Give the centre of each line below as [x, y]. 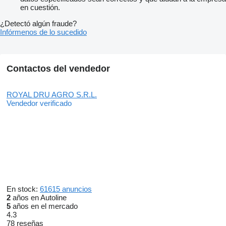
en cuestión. [40, 8]
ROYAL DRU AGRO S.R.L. [52, 95]
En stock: [23, 189]
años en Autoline [39, 198]
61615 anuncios [66, 189]
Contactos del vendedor [58, 69]
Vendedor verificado [39, 103]
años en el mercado [44, 206]
